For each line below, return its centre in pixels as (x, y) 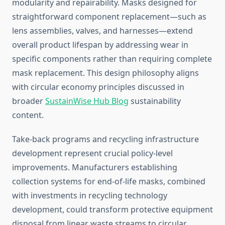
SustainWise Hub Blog (87, 101)
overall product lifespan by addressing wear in (100, 45)
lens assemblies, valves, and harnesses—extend (102, 31)
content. (28, 115)
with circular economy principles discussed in (98, 87)
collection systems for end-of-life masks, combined (109, 182)
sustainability (155, 101)
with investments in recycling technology (90, 196)
